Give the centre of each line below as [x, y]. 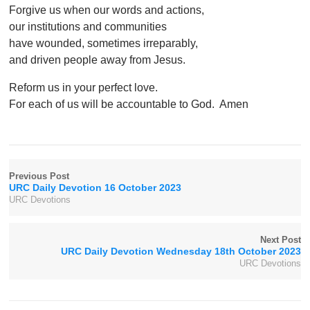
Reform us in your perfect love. [84, 88]
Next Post [280, 240]
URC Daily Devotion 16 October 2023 [95, 188]
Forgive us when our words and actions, [107, 10]
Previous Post [39, 176]
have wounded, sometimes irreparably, [104, 44]
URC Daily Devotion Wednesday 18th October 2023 [181, 252]
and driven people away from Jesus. [98, 60]
